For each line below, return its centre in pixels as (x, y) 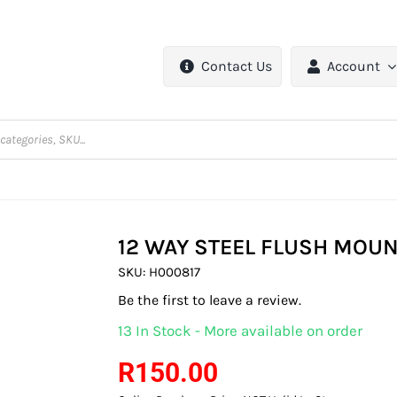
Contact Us (237, 66)
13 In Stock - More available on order (241, 331)
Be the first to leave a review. (210, 300)
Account (354, 66)
